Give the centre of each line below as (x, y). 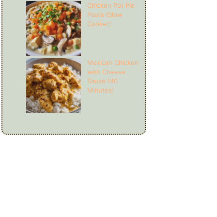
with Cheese (106, 72)
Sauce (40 (102, 81)
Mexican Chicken (113, 62)
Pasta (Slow (105, 15)
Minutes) (101, 90)
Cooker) (99, 24)
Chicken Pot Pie (111, 5)
